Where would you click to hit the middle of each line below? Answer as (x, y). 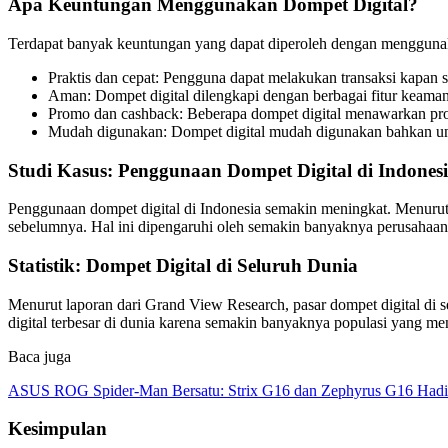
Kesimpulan (57, 429)
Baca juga (39, 356)
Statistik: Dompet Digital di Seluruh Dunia (183, 266)
